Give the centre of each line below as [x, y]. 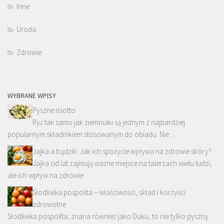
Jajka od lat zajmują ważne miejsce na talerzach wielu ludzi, [122, 163]
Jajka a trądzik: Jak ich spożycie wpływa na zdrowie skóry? [122, 151]
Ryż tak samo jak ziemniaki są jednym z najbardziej [109, 122]
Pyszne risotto [54, 110]
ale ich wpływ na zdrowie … [49, 175]
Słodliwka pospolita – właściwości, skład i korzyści [109, 192]
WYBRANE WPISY [32, 96]
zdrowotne [49, 204]
